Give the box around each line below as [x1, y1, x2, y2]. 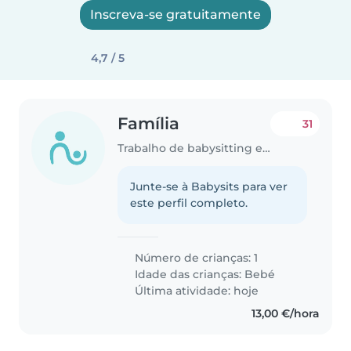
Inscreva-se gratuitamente [90, 7, 261, 22]
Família [118, 114, 180, 133]
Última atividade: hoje [132, 283, 259, 298]
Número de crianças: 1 [132, 250, 259, 265]
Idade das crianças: [132, 266, 245, 281]
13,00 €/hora [251, 306, 320, 320]
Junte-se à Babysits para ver [130, 179, 288, 194]
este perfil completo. [130, 195, 248, 210]
